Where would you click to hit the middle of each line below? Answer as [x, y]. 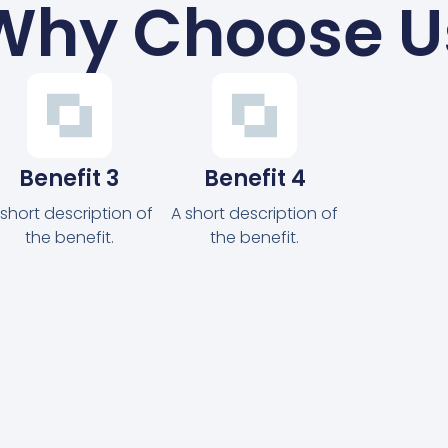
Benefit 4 [254, 179]
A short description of [255, 214]
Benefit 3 [69, 179]
